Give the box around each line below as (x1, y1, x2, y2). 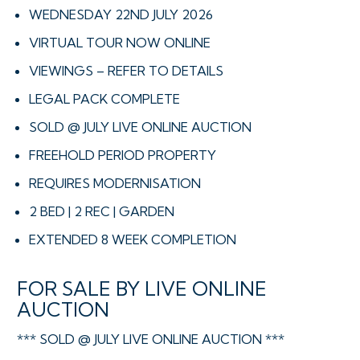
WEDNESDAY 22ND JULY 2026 (29, 6, 213, 22)
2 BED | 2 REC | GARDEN (29, 202, 174, 219)
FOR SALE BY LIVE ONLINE (17, 276, 267, 301)
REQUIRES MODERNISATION (29, 174, 201, 191)
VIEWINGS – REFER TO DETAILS (29, 62, 223, 79)
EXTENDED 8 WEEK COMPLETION (29, 231, 236, 247)
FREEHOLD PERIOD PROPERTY (29, 146, 216, 163)
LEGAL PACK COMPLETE (29, 90, 180, 107)
